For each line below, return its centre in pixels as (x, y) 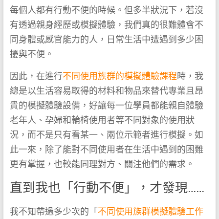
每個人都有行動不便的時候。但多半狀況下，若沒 (106, 10)
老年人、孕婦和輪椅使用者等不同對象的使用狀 (102, 120)
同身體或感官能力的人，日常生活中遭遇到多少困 (106, 39)
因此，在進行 (36, 76)
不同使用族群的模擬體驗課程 (120, 76)
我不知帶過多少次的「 (54, 211)
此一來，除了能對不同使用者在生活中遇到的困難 (106, 149)
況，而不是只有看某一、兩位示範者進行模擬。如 (106, 134)
